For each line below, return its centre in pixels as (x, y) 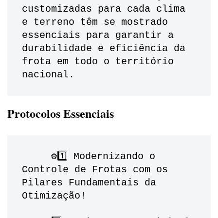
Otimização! (54, 196)
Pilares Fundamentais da (89, 183)
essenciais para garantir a (98, 36)
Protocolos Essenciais (61, 113)
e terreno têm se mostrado (95, 22)
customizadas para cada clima (104, 9)
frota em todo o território (98, 62)
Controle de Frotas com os (95, 170)
